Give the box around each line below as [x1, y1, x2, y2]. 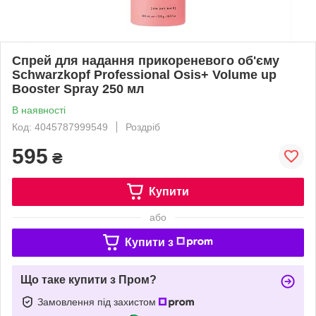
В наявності [12, 104, 66, 116]
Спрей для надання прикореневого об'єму [12, 53, 279, 68]
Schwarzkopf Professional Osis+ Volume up [12, 67, 276, 82]
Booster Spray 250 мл [12, 81, 144, 96]
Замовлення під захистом [37, 296, 159, 308]
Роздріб [126, 121, 160, 133]
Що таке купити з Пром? [20, 273, 157, 286]
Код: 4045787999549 [12, 121, 108, 133]
